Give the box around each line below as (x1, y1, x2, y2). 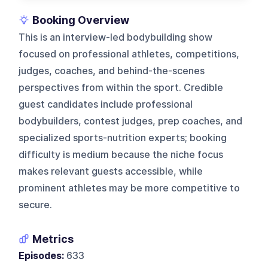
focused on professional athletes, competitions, (19, 48, 240, 60)
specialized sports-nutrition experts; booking (19, 132, 227, 144)
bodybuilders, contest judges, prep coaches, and (19, 115, 243, 127)
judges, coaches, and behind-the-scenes (19, 65, 205, 77)
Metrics (32, 232, 74, 245)
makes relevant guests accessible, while (19, 165, 203, 177)
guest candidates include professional (19, 98, 193, 110)
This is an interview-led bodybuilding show (19, 31, 213, 43)
